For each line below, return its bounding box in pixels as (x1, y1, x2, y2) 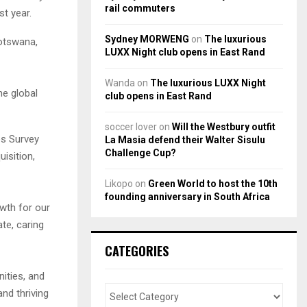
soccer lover (105, 121, 157, 132)
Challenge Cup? (105, 147, 176, 158)
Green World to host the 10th (148, 177, 278, 189)
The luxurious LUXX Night (150, 77, 266, 88)
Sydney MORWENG (105, 33, 189, 45)
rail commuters (105, 2, 175, 14)
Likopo (105, 177, 133, 189)
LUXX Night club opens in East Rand (105, 46, 265, 58)
